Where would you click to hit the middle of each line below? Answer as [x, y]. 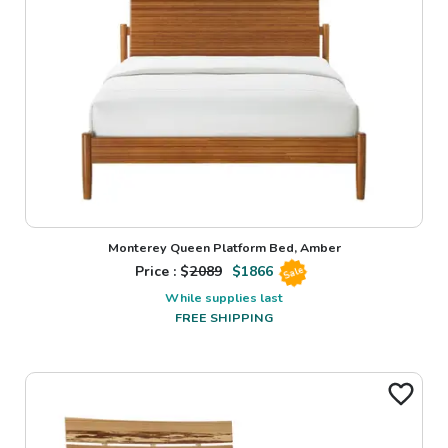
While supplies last [224, 297]
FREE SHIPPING [224, 317]
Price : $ [162, 272]
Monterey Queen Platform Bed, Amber [224, 247]
